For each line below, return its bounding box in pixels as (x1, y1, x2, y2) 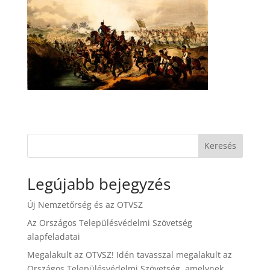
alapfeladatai (27, 230, 80, 242)
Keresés (204, 140, 237, 152)
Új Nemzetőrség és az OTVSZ (27, 198, 143, 210)
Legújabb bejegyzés (27, 172, 171, 195)
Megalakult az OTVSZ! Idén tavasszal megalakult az (27, 248, 232, 260)
